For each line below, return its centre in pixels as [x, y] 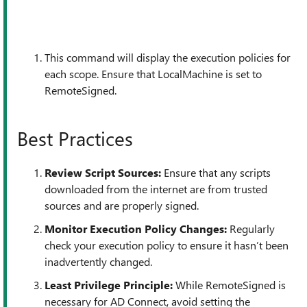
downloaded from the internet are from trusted [156, 189]
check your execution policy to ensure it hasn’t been [167, 245]
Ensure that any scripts [216, 172]
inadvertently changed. [98, 261]
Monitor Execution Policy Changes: [136, 229]
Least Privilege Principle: [109, 285]
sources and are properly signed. [122, 205]
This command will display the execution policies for [168, 57]
